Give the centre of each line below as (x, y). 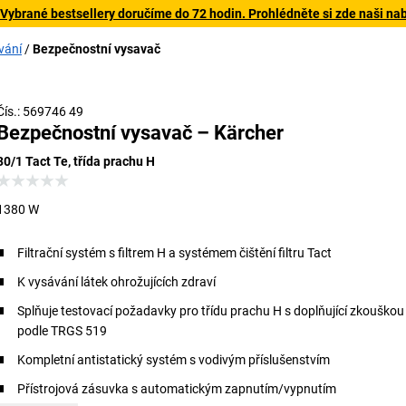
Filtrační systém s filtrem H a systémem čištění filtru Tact (175, 253)
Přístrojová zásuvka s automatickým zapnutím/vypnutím (177, 389)
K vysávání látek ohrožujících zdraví (117, 282)
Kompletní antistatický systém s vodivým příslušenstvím (174, 360)
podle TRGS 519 (63, 331)
